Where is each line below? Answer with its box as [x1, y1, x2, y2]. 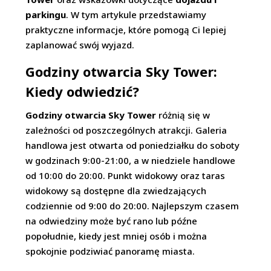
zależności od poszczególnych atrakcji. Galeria [25, 124, 227, 136]
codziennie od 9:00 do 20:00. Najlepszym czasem [25, 200, 240, 212]
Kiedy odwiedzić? [25, 82, 140, 100]
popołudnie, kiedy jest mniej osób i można [25, 230, 207, 242]
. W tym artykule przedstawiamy [66, 8, 207, 21]
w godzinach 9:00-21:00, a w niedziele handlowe [25, 154, 236, 166]
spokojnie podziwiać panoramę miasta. [25, 245, 195, 257]
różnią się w [156, 109, 211, 121]
